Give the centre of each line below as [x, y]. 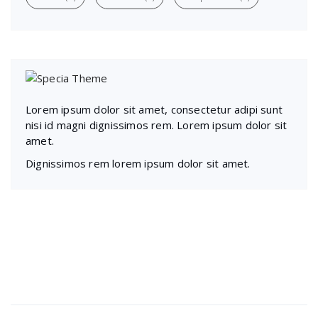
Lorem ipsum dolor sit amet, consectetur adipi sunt [154, 109]
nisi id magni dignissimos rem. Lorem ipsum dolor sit [157, 125]
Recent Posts [63, 283]
